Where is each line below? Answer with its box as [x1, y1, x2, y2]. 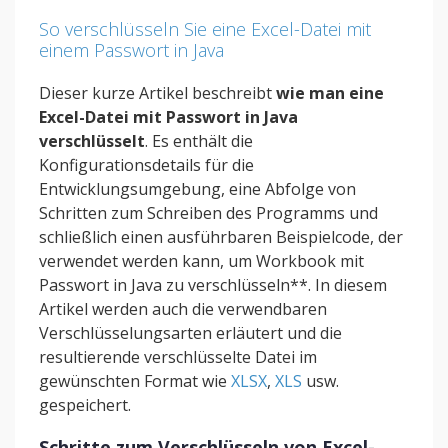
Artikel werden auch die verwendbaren [39, 298, 327, 320]
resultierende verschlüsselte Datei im [39, 346, 317, 368]
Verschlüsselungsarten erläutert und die [39, 322, 342, 344]
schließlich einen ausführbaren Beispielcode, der [39, 226, 403, 248]
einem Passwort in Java [39, 38, 224, 62]
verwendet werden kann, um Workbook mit [39, 250, 364, 272]
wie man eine [276, 82, 384, 104]
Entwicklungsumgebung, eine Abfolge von [39, 178, 356, 200]
